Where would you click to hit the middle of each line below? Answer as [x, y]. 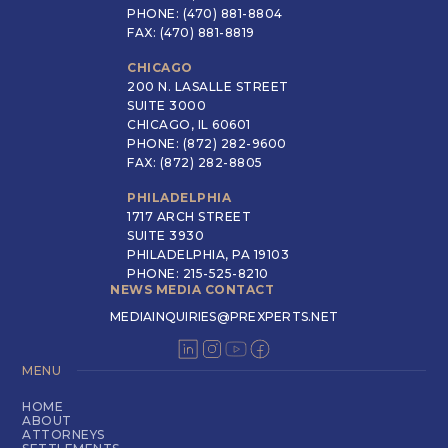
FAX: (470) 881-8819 [191, 32]
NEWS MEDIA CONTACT [192, 289]
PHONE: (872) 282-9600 [207, 143]
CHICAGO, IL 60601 [189, 124]
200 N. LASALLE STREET [208, 86]
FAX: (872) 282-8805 [195, 162]
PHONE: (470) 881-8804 [205, 13]
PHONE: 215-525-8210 [198, 273]
